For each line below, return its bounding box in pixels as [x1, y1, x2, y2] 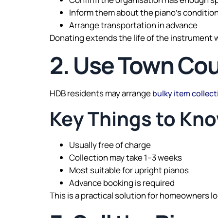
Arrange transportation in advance [69, 19, 198, 31]
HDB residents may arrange [50, 88, 152, 99]
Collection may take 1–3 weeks [69, 152, 182, 163]
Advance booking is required [69, 177, 175, 189]
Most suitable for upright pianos [69, 164, 189, 176]
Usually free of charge [69, 139, 151, 151]
